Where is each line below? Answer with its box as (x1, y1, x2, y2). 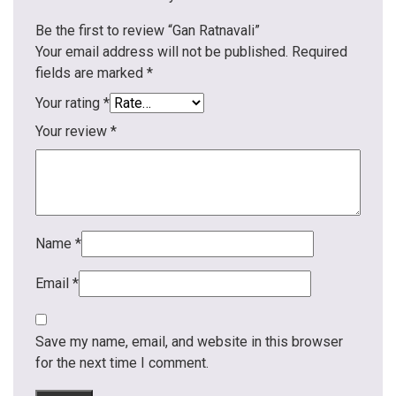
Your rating (35, 94, 103, 111)
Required (292, 42, 347, 60)
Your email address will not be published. (35, 42, 288, 60)
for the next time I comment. (35, 354, 209, 371)
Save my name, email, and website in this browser (35, 332, 343, 350)
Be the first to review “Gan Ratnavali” (35, 21, 260, 39)
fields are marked (35, 64, 147, 81)
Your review (35, 122, 110, 140)
